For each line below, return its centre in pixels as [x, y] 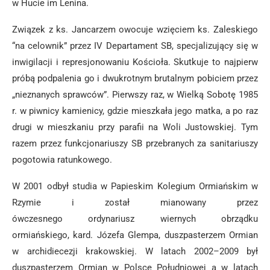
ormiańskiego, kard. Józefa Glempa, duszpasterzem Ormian [135, 235]
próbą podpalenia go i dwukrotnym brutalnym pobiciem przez [135, 78]
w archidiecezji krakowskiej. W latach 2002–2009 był [135, 251]
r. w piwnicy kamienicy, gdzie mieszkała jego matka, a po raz [135, 111]
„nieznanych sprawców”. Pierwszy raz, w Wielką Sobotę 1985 [135, 95]
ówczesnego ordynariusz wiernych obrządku [135, 219]
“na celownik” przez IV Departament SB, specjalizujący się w [135, 46]
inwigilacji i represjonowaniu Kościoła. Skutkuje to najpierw [135, 62]
